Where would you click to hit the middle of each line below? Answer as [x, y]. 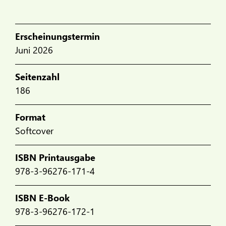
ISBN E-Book [42, 198]
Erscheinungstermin [58, 36]
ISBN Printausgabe [55, 157]
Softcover [34, 131]
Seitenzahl [37, 77]
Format [30, 117]
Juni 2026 [34, 50]
